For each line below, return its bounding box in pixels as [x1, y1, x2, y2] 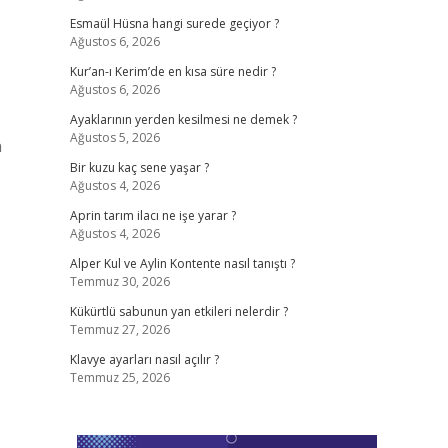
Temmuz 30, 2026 [69, 273, 170, 290]
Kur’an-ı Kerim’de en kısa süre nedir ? [69, 63, 276, 80]
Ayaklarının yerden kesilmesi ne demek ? [69, 111, 297, 128]
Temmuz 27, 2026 [69, 321, 170, 338]
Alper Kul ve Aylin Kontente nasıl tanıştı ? [69, 255, 295, 272]
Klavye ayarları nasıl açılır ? [69, 351, 219, 368]
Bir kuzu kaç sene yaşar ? [69, 159, 209, 176]
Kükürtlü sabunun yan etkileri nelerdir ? [69, 303, 288, 320]
